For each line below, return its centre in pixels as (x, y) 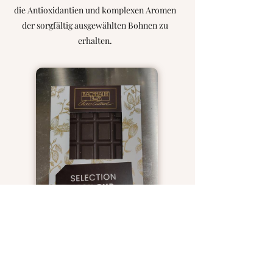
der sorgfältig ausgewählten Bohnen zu (95, 25)
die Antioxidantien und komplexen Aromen (95, 10)
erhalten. (95, 41)
